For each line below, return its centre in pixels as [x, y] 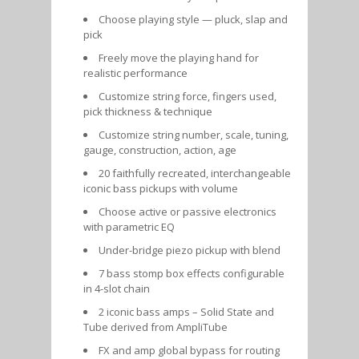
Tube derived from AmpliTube [155, 327]
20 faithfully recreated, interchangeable [195, 173]
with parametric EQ [129, 226]
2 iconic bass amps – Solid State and [186, 311]
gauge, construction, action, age [160, 149]
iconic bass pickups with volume [161, 188]
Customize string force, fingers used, [188, 96]
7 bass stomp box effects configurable [192, 273]
